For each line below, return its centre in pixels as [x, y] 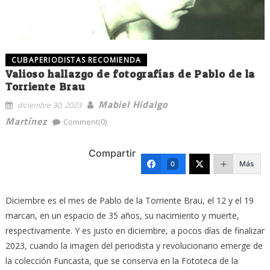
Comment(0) [85, 121]
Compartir [112, 153]
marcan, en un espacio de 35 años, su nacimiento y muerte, [122, 215]
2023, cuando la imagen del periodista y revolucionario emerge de [134, 245]
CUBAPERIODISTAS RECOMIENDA [76, 60]
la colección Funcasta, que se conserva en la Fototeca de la [121, 260]
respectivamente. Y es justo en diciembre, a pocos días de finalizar [135, 230]
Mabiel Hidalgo [133, 104]
